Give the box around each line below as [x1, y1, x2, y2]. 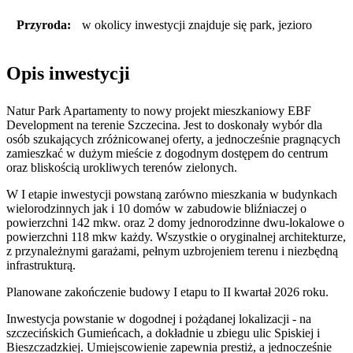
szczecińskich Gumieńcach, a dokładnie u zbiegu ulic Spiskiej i [6, 326, 320, 340]
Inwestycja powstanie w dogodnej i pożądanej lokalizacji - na [6, 312, 311, 326]
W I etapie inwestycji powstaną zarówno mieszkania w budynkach [6, 188, 337, 202]
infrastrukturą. [6, 258, 76, 273]
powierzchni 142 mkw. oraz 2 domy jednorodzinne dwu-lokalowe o [6, 216, 344, 230]
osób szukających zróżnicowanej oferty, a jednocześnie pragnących [6, 132, 340, 147]
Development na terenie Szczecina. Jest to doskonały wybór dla [6, 118, 322, 132]
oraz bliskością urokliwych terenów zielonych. [6, 161, 237, 175]
